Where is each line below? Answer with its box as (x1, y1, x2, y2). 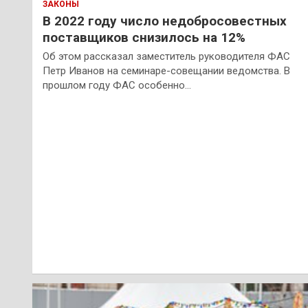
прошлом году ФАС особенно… (43, 79, 191, 92)
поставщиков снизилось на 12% (43, 30, 245, 46)
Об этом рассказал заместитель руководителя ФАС (43, 50, 290, 63)
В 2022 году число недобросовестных (43, 13, 287, 30)
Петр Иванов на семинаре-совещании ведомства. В (43, 65, 290, 78)
